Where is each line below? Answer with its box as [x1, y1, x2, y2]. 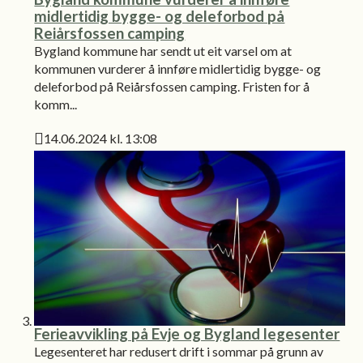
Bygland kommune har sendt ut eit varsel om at [34, 43, 293, 59]
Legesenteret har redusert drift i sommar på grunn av [34, 343, 324, 359]
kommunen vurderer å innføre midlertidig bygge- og [34, 61, 322, 77]
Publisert [34, 141, 88, 157]
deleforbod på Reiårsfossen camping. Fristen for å [34, 79, 310, 95]
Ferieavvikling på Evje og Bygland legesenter [34, 324, 340, 343]
